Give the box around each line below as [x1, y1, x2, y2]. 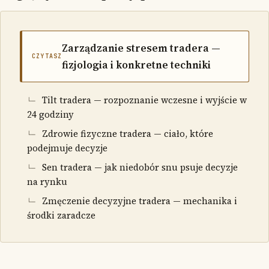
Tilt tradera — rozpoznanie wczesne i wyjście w [42, 93, 247, 106]
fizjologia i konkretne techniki [62, 57, 211, 72]
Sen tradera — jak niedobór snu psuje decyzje [42, 160, 238, 174]
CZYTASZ [32, 52, 62, 60]
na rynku [27, 175, 67, 188]
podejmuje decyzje [27, 141, 107, 154]
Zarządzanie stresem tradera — [62, 40, 221, 55]
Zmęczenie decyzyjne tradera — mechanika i [42, 194, 237, 207]
